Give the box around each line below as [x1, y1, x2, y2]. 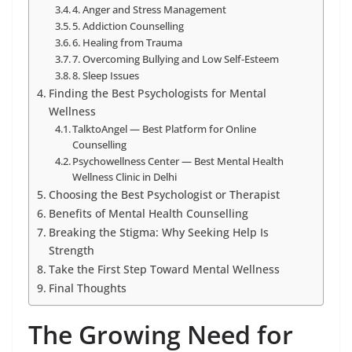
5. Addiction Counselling [72, 19, 185, 34]
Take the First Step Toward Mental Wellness [48, 262, 280, 277]
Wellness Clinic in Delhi [72, 170, 178, 185]
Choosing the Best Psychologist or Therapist [48, 187, 280, 203]
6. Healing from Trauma [72, 35, 183, 50]
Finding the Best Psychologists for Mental [48, 86, 266, 101]
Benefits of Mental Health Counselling [48, 206, 248, 222]
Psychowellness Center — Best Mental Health [72, 154, 284, 169]
